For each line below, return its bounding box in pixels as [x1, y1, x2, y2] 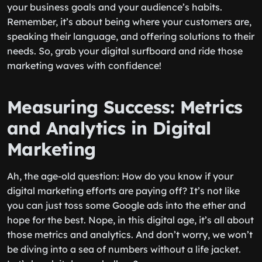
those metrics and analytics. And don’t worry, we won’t [7, 229, 253, 240]
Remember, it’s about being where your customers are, [7, 16, 251, 27]
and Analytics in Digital [7, 117, 211, 139]
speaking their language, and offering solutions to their [7, 30, 254, 42]
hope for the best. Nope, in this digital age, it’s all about [7, 214, 254, 226]
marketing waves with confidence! [7, 60, 161, 71]
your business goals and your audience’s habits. [7, 1, 222, 13]
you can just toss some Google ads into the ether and [7, 199, 246, 211]
